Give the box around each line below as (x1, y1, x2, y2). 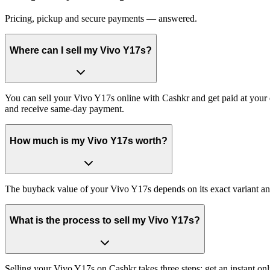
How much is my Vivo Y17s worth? (10, 136, 168, 146)
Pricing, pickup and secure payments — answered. (5, 13, 197, 24)
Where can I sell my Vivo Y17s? (10, 45, 152, 55)
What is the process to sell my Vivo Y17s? (10, 215, 200, 226)
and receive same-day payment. (5, 104, 124, 115)
